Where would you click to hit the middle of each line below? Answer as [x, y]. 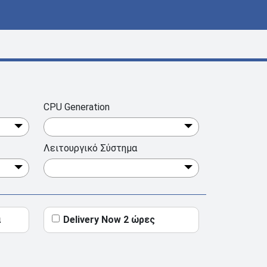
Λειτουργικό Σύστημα [90, 148]
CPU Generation [77, 107]
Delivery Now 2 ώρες [109, 219]
